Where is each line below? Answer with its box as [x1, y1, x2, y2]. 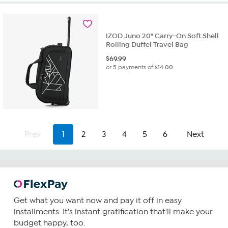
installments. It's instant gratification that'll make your [13, 207, 213, 217]
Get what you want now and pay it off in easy [13, 196, 182, 206]
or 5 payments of [106, 64, 155, 71]
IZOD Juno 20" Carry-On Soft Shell [106, 32, 219, 41]
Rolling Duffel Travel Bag [106, 40, 189, 49]
